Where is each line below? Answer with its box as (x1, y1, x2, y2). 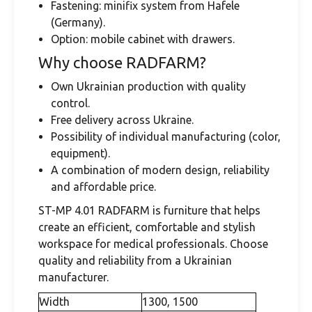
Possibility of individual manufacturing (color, (51, 130, 281, 143)
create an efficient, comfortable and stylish (38, 221, 256, 233)
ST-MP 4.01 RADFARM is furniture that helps (38, 204, 260, 217)
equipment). (51, 147, 110, 159)
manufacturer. (38, 271, 109, 283)
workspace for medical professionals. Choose (38, 237, 268, 250)
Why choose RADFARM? (38, 54, 206, 71)
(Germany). (51, 16, 105, 29)
